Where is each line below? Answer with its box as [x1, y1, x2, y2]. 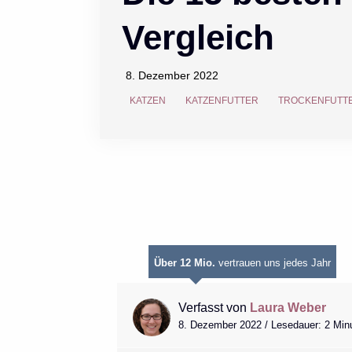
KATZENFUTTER [185, 95, 259, 107]
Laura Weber [249, 300, 326, 314]
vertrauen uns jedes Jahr [214, 256, 331, 269]
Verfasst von [178, 300, 247, 314]
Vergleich [122, 18, 275, 57]
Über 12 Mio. [153, 256, 215, 269]
